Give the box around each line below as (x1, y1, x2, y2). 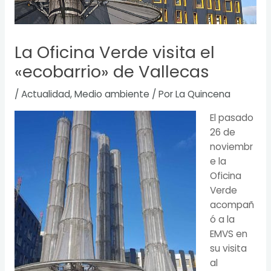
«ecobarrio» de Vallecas (14, 60, 209, 84)
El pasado (210, 111, 254, 124)
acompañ (210, 198, 255, 211)
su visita (210, 241, 247, 255)
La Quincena (175, 88, 230, 101)
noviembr (210, 140, 253, 153)
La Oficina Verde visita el (14, 41, 215, 65)
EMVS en (210, 227, 248, 240)
